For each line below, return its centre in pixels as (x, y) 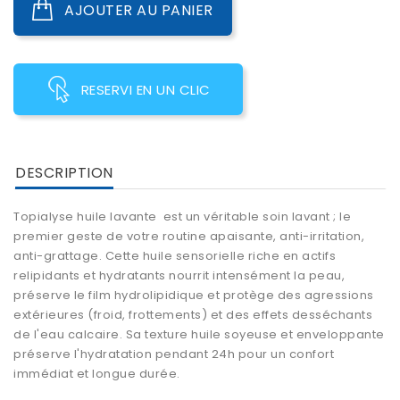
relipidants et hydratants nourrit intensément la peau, (179, 276)
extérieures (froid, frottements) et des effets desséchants (193, 315)
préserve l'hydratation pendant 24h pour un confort (174, 354)
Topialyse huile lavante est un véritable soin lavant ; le (182, 217)
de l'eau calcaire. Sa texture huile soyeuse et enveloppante (199, 335)
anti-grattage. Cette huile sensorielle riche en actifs (175, 256)
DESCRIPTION (64, 173)
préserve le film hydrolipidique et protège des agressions (194, 296)
